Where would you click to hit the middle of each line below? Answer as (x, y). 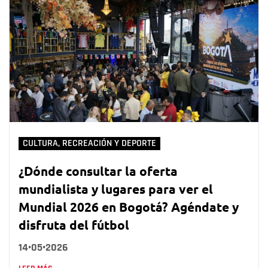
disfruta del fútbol (74, 224)
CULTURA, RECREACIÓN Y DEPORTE (89, 143)
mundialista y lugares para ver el (116, 188)
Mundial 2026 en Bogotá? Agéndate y (129, 206)
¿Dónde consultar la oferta (98, 170)
